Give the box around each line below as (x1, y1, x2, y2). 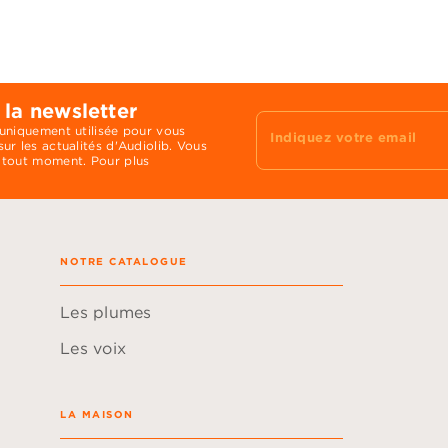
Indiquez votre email (270, 128, 417, 147)
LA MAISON (60, 406, 134, 421)
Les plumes (60, 301, 152, 322)
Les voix (60, 337, 127, 358)
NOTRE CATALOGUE (60, 253, 188, 268)
